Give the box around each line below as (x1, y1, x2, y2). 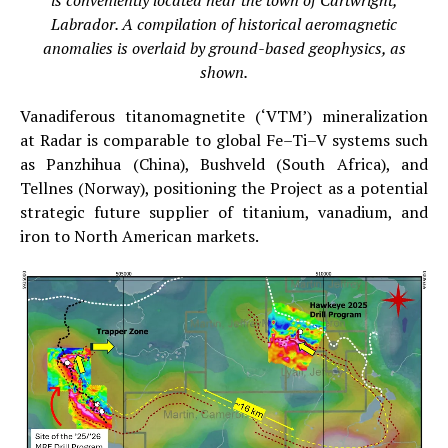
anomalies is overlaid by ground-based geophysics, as (42, 37, 406, 60)
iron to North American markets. (20, 225, 259, 248)
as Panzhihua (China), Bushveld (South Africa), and (20, 153, 428, 176)
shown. (200, 61, 248, 84)
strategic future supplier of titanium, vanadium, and (20, 201, 428, 224)
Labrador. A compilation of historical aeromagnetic (51, 13, 397, 36)
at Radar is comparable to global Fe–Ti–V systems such (20, 129, 428, 152)
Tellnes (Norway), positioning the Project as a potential (20, 177, 428, 200)
